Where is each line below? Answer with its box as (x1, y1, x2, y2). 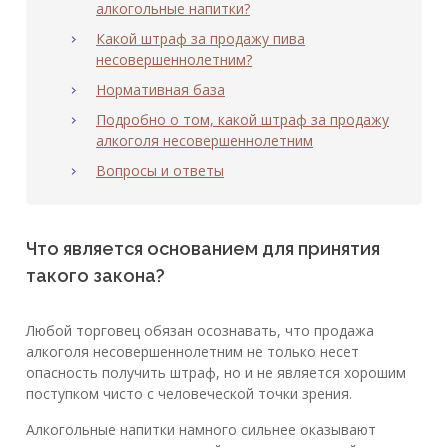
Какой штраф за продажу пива (96, 29, 305, 49)
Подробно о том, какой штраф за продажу (96, 110, 389, 130)
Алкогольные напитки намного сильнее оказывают (26, 420, 376, 440)
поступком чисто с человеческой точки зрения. (26, 384, 352, 404)
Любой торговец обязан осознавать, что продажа (26, 321, 374, 341)
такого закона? (26, 265, 165, 287)
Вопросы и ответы (96, 161, 224, 181)
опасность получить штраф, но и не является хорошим (26, 363, 406, 383)
